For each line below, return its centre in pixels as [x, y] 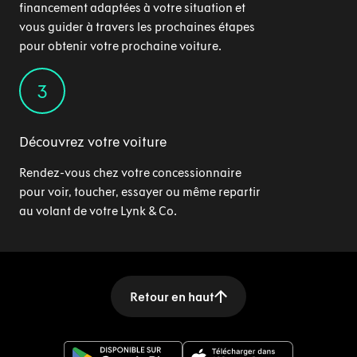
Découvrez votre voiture [93, 142]
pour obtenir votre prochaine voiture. [120, 46]
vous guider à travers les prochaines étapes [137, 27]
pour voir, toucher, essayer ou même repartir [140, 192]
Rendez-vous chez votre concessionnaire [130, 173]
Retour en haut [172, 296]
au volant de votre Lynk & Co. [98, 211]
